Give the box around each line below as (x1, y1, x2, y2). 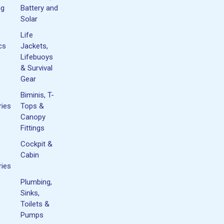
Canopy (20, 112, 46, 121)
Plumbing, (20, 177, 52, 186)
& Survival (20, 63, 53, 72)
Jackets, (20, 41, 48, 50)
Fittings (20, 123, 45, 132)
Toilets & (20, 199, 50, 208)
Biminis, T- (20, 90, 54, 99)
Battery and (20, 3, 58, 12)
